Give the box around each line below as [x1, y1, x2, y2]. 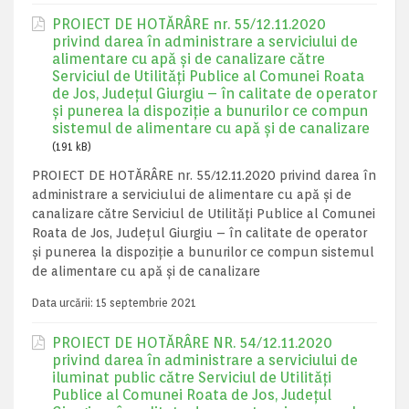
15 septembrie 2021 [96, 296, 196, 309]
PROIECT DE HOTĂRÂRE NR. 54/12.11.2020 [52, 334, 332, 351]
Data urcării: [32, 296, 96, 309]
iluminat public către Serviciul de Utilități [52, 369, 331, 386]
